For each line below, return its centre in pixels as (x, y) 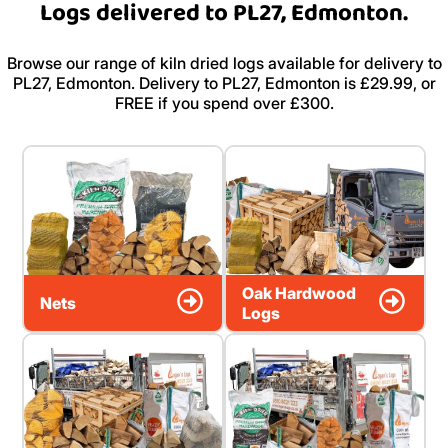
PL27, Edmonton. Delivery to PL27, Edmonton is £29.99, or (224, 83)
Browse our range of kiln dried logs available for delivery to (224, 63)
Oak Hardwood (299, 293)
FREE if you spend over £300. (224, 103)
